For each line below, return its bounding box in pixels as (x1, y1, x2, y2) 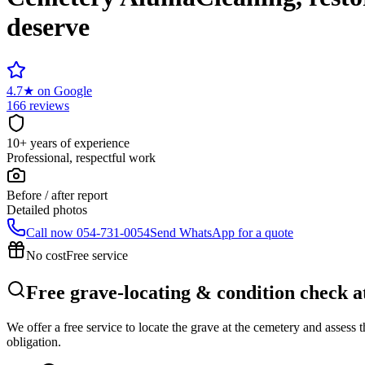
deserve (7, 12, 90, 42)
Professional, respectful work (7, 150, 156, 165)
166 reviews (7, 98, 69, 112)
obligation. (7, 334, 61, 349)
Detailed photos (7, 202, 87, 217)
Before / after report (7, 187, 108, 202)
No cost (26, 248, 66, 262)
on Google (37, 83, 92, 98)
